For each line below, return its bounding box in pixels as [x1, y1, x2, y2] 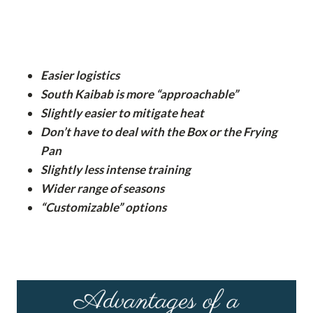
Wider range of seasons [41, 180, 164, 196]
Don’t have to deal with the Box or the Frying [41, 124, 277, 139]
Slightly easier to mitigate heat [41, 105, 204, 120]
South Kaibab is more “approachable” [41, 86, 240, 101]
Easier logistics [41, 67, 119, 82]
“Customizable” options [41, 199, 166, 214]
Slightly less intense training [41, 161, 191, 177]
